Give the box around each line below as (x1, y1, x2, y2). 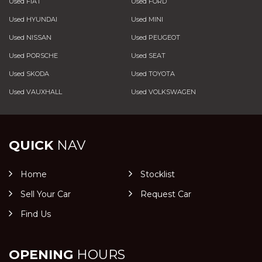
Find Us (20, 209, 51, 219)
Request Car (140, 189, 191, 199)
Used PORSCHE (9, 51, 58, 60)
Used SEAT (130, 51, 166, 60)
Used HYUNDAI (9, 15, 57, 23)
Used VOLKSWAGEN (130, 88, 196, 96)
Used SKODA (9, 70, 49, 78)
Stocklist (140, 169, 175, 180)
